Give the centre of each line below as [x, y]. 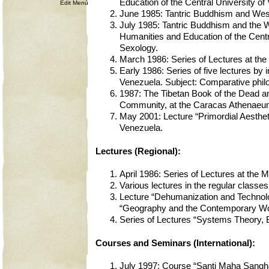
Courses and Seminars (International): [175, 243]
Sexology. [139, 48]
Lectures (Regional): [138, 151]
